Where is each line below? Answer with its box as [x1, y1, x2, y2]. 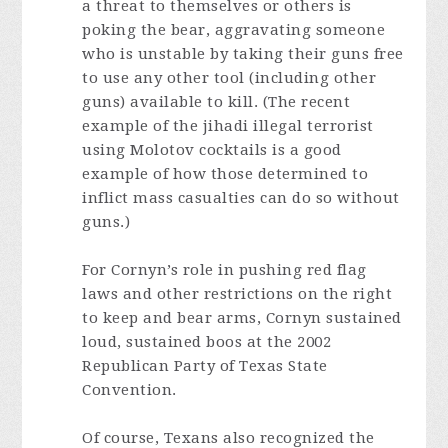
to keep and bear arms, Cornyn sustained [82, 309, 402, 327]
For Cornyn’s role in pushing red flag [82, 261, 367, 279]
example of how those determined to [82, 165, 369, 183]
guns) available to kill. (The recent [82, 93, 351, 111]
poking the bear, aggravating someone [82, 21, 386, 39]
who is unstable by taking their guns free [82, 45, 404, 63]
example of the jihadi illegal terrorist [82, 117, 374, 135]
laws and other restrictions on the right [82, 285, 393, 303]
